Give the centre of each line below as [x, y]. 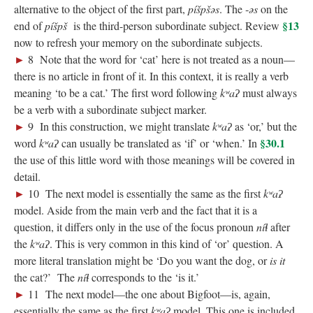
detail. [27, 176]
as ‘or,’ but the [264, 126]
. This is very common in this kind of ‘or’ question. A [167, 243]
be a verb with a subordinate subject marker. [110, 109]
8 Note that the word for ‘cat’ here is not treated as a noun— [161, 59]
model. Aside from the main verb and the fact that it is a [136, 210]
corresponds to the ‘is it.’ [144, 277]
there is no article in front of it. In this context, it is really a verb [151, 76]
